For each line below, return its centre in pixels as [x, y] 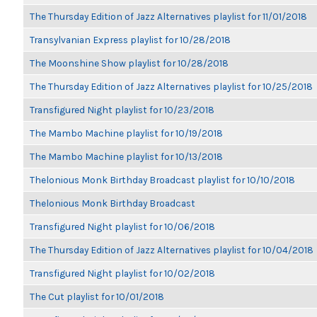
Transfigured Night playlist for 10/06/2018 [122, 226]
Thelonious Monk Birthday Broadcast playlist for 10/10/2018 [162, 180]
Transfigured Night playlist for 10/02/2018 [122, 273]
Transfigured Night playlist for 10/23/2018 [122, 110]
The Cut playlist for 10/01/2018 [97, 296]
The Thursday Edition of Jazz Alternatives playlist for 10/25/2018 [171, 86]
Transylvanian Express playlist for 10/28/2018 [130, 40]
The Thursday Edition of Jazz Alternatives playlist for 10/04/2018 [172, 250]
